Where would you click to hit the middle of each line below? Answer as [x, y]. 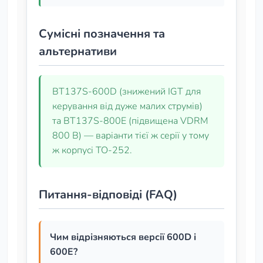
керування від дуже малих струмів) [127, 106]
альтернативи [78, 51]
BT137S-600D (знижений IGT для [127, 92]
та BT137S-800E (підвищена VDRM [130, 121]
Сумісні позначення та [102, 34]
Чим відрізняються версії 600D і [123, 237]
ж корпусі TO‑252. [92, 150]
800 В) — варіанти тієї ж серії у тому [131, 136]
